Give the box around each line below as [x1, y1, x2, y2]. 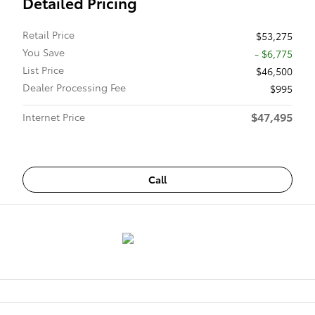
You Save [22, 45, 65, 59]
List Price [22, 63, 64, 77]
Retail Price [22, 27, 75, 41]
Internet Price [22, 110, 85, 124]
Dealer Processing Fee [22, 80, 126, 94]
